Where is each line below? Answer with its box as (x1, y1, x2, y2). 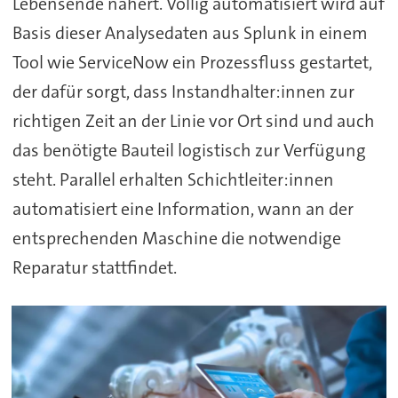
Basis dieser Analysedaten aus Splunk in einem (12, 21, 368, 45)
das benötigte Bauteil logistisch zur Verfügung (12, 139, 366, 163)
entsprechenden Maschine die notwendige (12, 227, 341, 251)
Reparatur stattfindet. (12, 256, 177, 280)
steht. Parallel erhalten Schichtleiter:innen (12, 168, 334, 192)
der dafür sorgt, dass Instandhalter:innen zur (12, 80, 354, 104)
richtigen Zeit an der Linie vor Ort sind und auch (12, 109, 375, 133)
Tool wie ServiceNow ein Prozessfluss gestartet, (12, 51, 372, 75)
